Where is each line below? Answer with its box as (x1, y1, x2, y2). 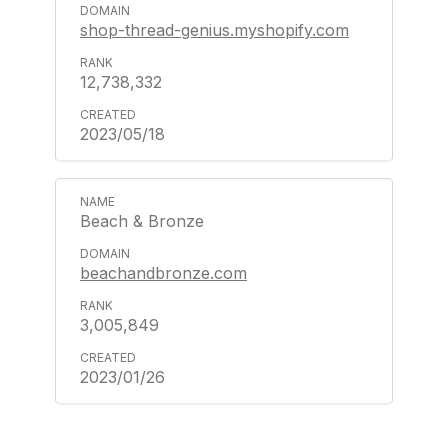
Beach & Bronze (80, 210, 204, 231)
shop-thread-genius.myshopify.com (80, 19, 349, 40)
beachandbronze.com (80, 262, 247, 283)
